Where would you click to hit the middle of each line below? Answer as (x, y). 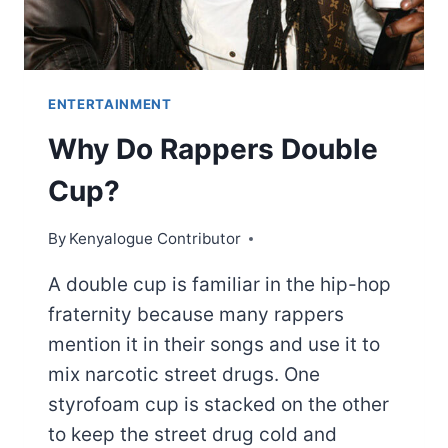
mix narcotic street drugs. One (184, 375)
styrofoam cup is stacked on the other (218, 405)
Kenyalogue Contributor (155, 239)
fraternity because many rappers (196, 315)
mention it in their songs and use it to (214, 345)
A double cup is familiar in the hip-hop (219, 285)
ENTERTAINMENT (110, 103)
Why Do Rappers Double (213, 149)
